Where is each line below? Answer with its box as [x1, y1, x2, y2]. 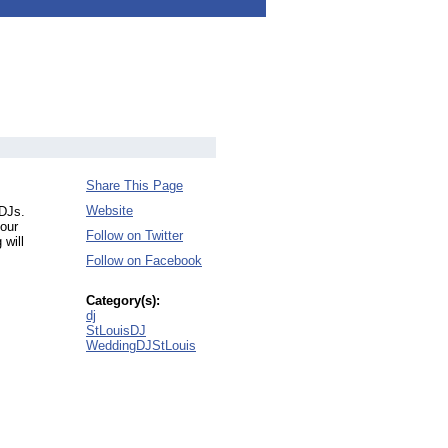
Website [86, 203, 133, 218]
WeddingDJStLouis [86, 338, 196, 353]
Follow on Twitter [86, 228, 183, 243]
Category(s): [86, 293, 160, 308]
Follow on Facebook [86, 253, 202, 268]
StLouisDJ [86, 323, 146, 338]
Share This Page [86, 178, 183, 193]
